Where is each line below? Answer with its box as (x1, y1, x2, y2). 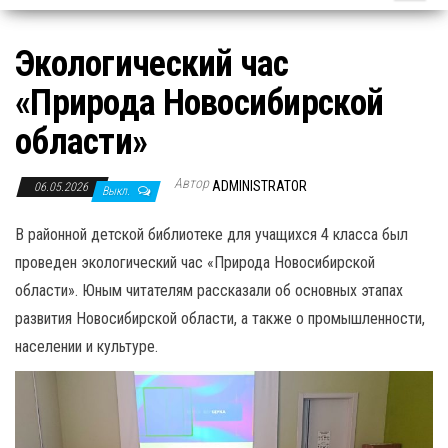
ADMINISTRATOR (212, 177, 307, 194)
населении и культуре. (15, 336, 158, 356)
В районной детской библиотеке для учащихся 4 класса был (15, 224, 408, 244)
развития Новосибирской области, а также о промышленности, (15, 308, 425, 328)
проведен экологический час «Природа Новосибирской (15, 252, 375, 272)
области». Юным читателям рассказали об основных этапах (15, 280, 403, 300)
